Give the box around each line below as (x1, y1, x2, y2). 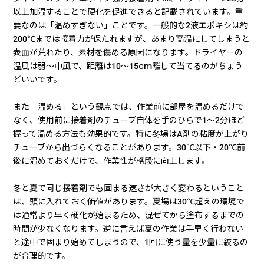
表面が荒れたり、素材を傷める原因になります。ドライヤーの (13, 46, 243, 58)
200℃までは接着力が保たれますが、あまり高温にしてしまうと (13, 32, 250, 45)
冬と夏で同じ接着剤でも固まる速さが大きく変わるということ (13, 181, 245, 194)
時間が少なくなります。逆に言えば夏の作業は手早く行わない (13, 222, 244, 235)
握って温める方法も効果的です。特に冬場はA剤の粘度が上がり (13, 127, 249, 140)
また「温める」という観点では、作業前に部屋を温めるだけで (13, 100, 245, 113)
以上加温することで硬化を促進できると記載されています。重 (13, 5, 244, 18)
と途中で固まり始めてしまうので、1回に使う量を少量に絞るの (13, 236, 249, 248)
